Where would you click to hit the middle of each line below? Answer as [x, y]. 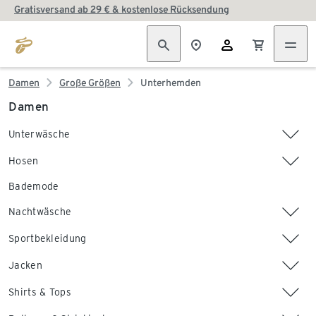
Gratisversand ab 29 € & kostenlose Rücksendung [122, 9]
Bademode [34, 186]
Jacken [25, 265]
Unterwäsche [39, 134]
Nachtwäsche [40, 212]
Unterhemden [171, 83]
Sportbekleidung [48, 238]
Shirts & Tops [40, 292]
